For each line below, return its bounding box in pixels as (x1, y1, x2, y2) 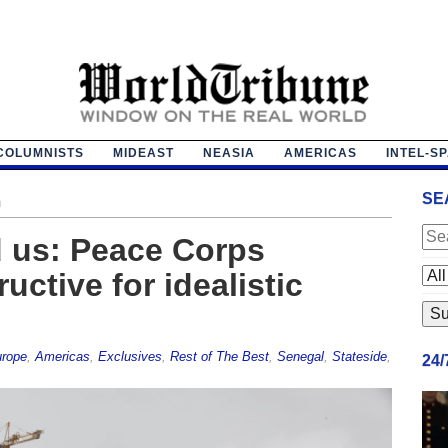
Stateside (331, 348, 387, 364)
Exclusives (97, 348, 162, 364)
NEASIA (202, 145, 255, 160)
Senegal (276, 348, 324, 364)
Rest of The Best (169, 348, 269, 364)
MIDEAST (112, 145, 174, 160)
